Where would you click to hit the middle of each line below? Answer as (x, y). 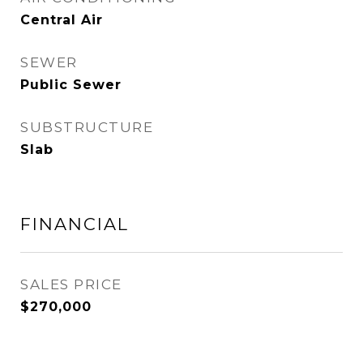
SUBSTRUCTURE (87, 127)
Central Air (62, 20)
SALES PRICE (71, 284)
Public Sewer (71, 85)
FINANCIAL (75, 224)
